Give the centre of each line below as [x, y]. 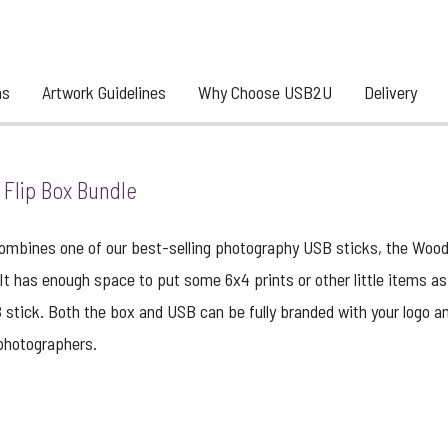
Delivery [390, 92]
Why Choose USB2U [265, 92]
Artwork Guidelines [104, 92]
